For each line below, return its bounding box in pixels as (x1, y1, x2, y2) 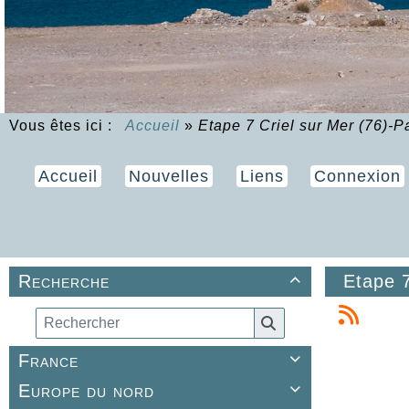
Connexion (314, 167, 402, 186)
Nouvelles (128, 167, 209, 186)
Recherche (18, 271, 110, 292)
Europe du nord (18, 380, 154, 401)
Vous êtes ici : (9, 118, 121, 134)
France (18, 350, 79, 371)
